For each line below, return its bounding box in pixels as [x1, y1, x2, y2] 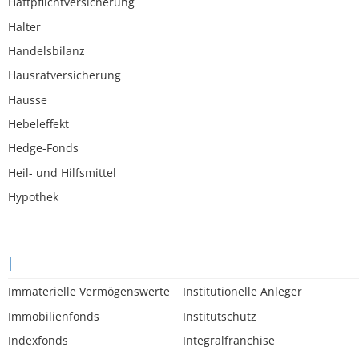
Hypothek [8, 189, 58, 205]
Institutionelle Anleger [183, 284, 303, 300]
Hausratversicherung [8, 67, 121, 83]
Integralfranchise [183, 333, 276, 348]
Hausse [8, 91, 47, 107]
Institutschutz [183, 308, 257, 324]
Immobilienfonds [8, 308, 99, 324]
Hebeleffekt [8, 116, 69, 132]
